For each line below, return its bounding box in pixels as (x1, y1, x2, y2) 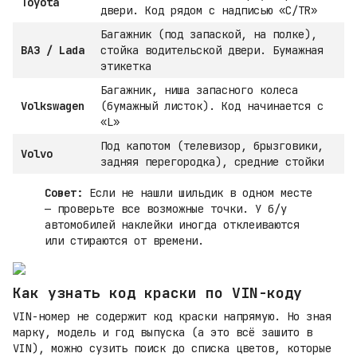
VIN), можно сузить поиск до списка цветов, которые (13, 340, 331, 355)
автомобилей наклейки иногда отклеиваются (45, 218, 300, 233)
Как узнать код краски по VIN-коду (13, 284, 302, 303)
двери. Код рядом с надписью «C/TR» (100, 3, 317, 18)
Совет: (45, 186, 83, 201)
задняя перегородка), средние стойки (100, 155, 324, 170)
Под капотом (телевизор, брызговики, (100, 139, 324, 154)
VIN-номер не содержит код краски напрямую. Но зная (13, 308, 331, 324)
